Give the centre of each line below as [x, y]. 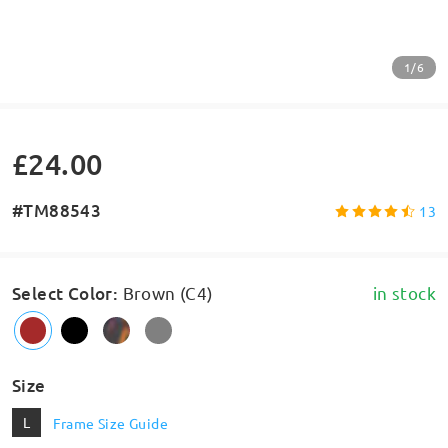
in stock [404, 292]
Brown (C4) [168, 292]
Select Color [62, 293]
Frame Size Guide [110, 422]
